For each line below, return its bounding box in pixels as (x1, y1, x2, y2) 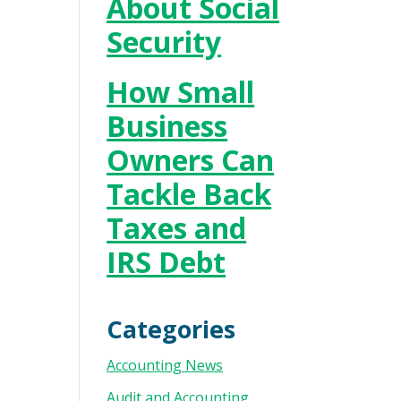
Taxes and (107, 209, 247, 247)
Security (107, 22, 222, 61)
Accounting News (107, 355, 224, 375)
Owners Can (107, 141, 275, 179)
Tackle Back (107, 175, 272, 213)
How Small (107, 73, 255, 111)
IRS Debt (107, 243, 226, 281)
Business (107, 107, 228, 145)
